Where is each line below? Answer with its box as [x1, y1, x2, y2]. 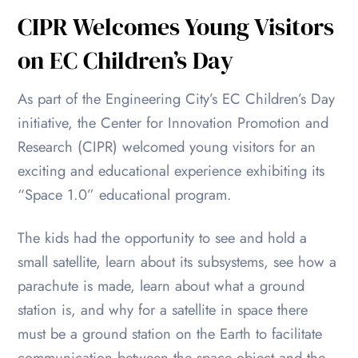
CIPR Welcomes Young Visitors [18, 10, 335, 43]
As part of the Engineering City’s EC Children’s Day [18, 87, 336, 109]
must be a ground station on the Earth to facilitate [18, 322, 323, 344]
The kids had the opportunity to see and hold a [18, 226, 308, 249]
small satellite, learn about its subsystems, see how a [18, 250, 337, 272]
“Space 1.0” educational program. [18, 183, 233, 205]
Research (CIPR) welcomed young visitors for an [18, 135, 316, 157]
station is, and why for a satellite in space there [18, 298, 308, 320]
